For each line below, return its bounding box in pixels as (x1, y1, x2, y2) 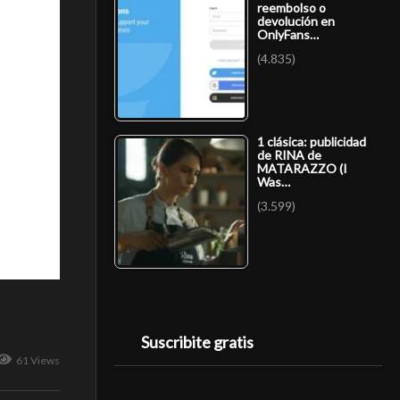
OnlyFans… (257, 26, 319, 42)
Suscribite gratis (141, 332, 254, 352)
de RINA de (257, 146, 321, 162)
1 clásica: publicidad (257, 133, 366, 149)
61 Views (16, 354, 60, 368)
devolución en (257, 12, 335, 29)
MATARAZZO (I (257, 160, 347, 176)
